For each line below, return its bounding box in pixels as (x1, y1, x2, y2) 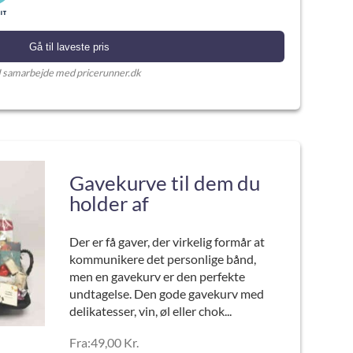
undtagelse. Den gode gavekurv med (69, 286, 264, 301)
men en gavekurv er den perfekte (69, 269, 245, 284)
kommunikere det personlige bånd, (69, 251, 256, 266)
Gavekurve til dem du (69, 170, 260, 195)
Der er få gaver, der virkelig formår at (69, 234, 265, 249)
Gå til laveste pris (28, 40, 110, 53)
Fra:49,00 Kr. (69, 335, 139, 350)
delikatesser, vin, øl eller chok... (69, 303, 232, 318)
